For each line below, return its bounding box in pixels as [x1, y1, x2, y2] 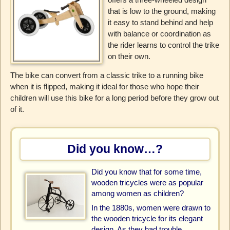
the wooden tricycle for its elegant [91, 214, 203, 223]
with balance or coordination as [107, 29, 211, 39]
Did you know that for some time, [91, 167, 202, 176]
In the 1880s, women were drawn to [91, 203, 210, 213]
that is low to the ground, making [107, 7, 216, 16]
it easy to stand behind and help [107, 18, 213, 27]
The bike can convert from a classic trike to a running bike [10, 71, 203, 80]
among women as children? [91, 188, 184, 198]
